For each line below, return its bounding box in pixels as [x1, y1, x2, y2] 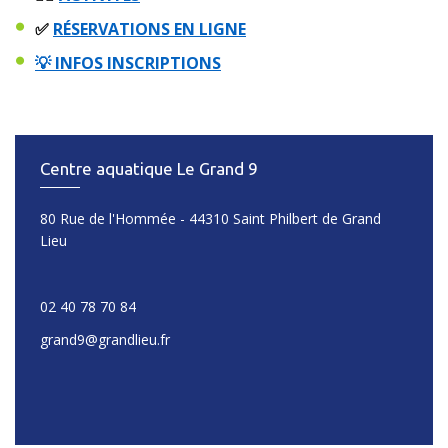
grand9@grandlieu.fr [40, 329, 170, 349]
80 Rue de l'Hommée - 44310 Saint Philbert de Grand [40, 208, 381, 228]
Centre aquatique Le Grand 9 [40, 158, 258, 178]
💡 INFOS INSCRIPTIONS [35, 51, 221, 74]
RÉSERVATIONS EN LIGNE [53, 17, 246, 40]
